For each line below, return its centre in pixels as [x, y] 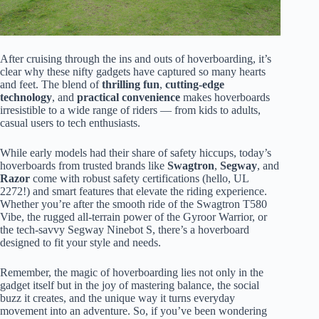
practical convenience [129, 98]
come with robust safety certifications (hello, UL [139, 179]
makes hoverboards [225, 98]
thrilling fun [131, 85]
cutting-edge [195, 85]
